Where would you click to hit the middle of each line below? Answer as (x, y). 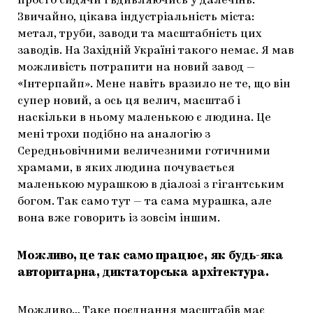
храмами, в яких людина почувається (126, 169)
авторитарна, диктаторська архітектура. (145, 274)
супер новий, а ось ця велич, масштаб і (129, 102)
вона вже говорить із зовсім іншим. (119, 219)
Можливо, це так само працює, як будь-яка (151, 257)
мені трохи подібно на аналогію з (114, 135)
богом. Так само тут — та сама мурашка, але (145, 202)
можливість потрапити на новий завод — (136, 68)
